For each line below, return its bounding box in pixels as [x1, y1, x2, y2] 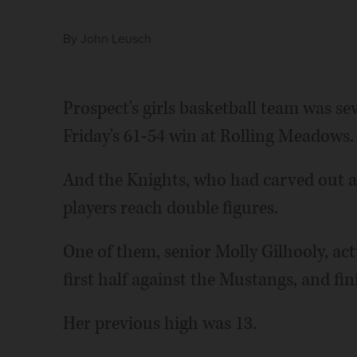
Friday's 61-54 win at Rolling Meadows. [62, 124, 354, 148]
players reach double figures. [62, 196, 278, 220]
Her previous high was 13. [62, 312, 257, 335]
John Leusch [80, 31, 151, 47]
